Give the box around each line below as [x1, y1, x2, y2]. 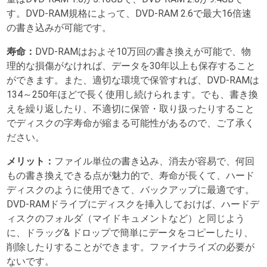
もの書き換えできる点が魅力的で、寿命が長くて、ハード [7, 169, 255, 181]
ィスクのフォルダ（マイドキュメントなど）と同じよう [7, 212, 246, 224]
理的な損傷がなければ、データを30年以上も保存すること [7, 60, 256, 72]
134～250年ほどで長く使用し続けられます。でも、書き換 [7, 88, 259, 100]
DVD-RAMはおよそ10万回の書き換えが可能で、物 [35, 45, 252, 57]
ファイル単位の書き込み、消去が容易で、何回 [54, 155, 255, 167]
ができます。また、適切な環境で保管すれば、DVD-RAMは [7, 74, 260, 86]
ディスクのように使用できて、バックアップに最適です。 [7, 184, 255, 195]
